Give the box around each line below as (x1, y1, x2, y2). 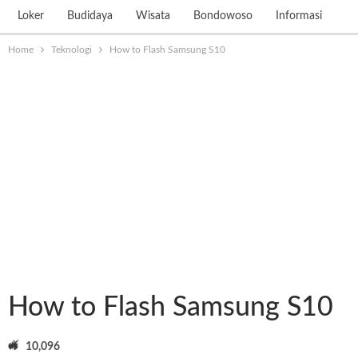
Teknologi (51, 45, 92, 54)
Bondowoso (193, 10, 253, 22)
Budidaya (67, 10, 113, 22)
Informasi (276, 10, 322, 22)
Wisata (136, 10, 170, 22)
